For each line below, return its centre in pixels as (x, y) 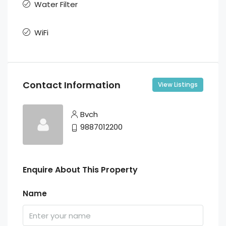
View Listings (178, 84)
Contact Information (72, 85)
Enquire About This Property (80, 170)
